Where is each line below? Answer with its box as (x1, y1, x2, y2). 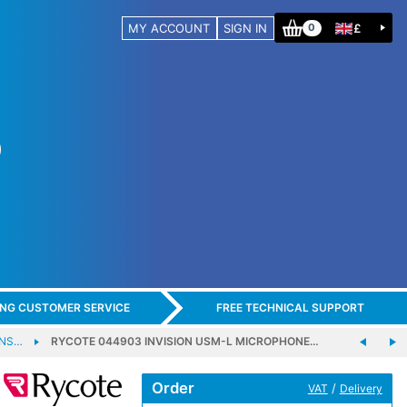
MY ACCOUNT (128, 20, 211, 35)
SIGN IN (223, 20, 268, 35)
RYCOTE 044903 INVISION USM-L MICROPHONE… (50, 333, 319, 348)
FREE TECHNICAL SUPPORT (215, 301, 364, 315)
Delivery (339, 381, 382, 395)
